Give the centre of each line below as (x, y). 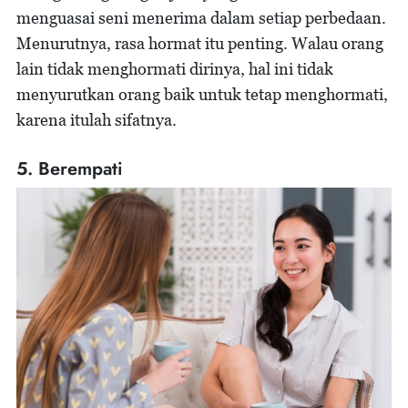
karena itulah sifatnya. (97, 119)
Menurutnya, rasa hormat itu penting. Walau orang (200, 43)
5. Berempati (69, 168)
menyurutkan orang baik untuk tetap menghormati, (202, 94)
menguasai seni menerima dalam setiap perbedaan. (201, 17)
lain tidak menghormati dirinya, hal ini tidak (175, 68)
